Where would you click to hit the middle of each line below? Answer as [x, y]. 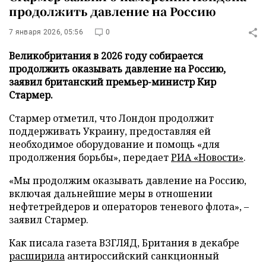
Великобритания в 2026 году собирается [106, 56]
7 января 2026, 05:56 [46, 32]
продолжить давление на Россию [113, 11]
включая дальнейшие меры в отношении [111, 194]
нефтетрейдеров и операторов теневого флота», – [129, 207]
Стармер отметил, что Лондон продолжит [111, 118]
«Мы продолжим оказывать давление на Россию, [128, 180]
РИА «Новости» [207, 157]
